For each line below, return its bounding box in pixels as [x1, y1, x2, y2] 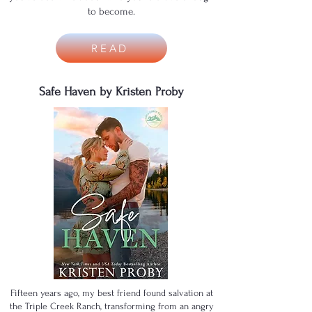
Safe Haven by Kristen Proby [39, 85, 184, 98]
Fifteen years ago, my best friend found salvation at [10, 288, 213, 298]
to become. [87, 6, 135, 17]
